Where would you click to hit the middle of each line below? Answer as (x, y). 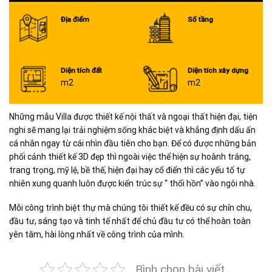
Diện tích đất (81, 70)
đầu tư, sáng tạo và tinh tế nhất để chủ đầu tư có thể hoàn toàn (130, 221)
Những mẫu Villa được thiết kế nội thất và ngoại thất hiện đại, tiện (133, 116)
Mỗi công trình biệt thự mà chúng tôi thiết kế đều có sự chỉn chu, (131, 207)
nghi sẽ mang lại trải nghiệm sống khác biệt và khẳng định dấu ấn (132, 130)
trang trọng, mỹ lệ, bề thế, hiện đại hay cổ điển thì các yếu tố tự (127, 170)
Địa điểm (75, 19)
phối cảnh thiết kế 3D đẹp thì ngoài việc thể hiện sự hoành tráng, (130, 156)
